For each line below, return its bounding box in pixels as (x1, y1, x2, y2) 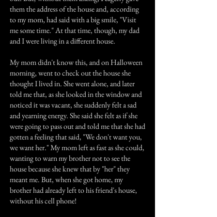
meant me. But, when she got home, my (10, 174, 123, 185)
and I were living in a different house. (10, 36, 115, 46)
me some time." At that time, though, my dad (10, 25, 139, 35)
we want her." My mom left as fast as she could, (10, 142, 144, 153)
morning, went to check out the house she (10, 68, 131, 78)
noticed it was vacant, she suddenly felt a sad (10, 100, 137, 110)
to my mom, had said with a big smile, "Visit (10, 15, 136, 25)
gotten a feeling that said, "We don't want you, (10, 132, 142, 142)
